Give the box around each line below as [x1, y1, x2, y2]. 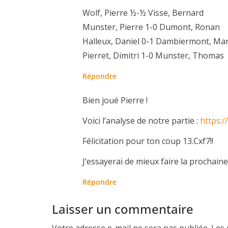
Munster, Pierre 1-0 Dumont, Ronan [82, 21, 220, 33]
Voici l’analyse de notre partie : [82, 115, 200, 126]
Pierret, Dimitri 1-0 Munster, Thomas [82, 49, 224, 61]
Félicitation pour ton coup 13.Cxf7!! [82, 135, 213, 147]
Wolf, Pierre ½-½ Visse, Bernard [82, 7, 204, 18]
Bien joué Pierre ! [82, 94, 148, 106]
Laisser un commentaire [52, 200, 193, 217]
